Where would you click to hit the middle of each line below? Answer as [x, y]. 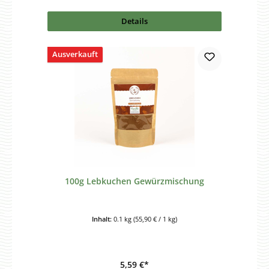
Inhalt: [103, 219]
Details [134, 21]
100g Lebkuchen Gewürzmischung [134, 181]
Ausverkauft [75, 54]
